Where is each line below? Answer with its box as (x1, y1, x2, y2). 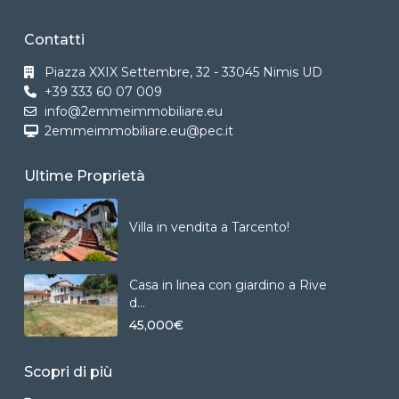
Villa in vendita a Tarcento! (129, 219, 289, 236)
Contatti (24, 30, 85, 48)
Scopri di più (24, 362, 112, 380)
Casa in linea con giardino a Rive (129, 277, 327, 294)
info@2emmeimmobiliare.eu (45, 102, 223, 119)
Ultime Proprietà (24, 167, 145, 184)
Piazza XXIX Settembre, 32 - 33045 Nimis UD (45, 63, 322, 80)
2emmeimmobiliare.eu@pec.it (45, 122, 233, 139)
